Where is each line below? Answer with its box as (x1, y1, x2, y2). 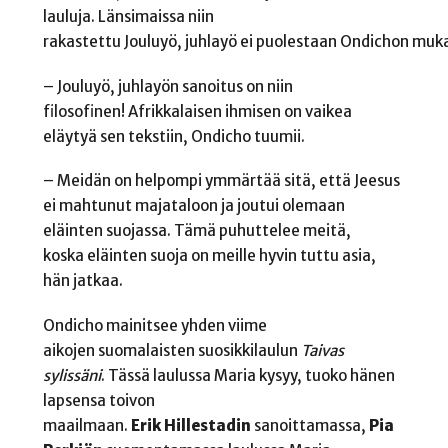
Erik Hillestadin (130, 415, 251, 435)
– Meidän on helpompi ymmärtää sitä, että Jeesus (42, 171, 400, 191)
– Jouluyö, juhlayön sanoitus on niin (42, 76, 293, 96)
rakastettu (42, 31, 124, 51)
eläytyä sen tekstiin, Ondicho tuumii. (42, 126, 308, 146)
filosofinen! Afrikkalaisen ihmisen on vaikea (42, 101, 352, 121)
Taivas (300, 340, 344, 360)
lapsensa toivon (42, 390, 155, 410)
